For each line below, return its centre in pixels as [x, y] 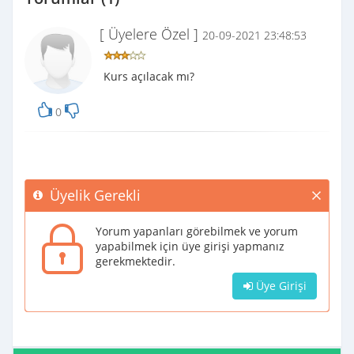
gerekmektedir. [136, 262]
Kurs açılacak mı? [149, 77]
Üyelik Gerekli [95, 196]
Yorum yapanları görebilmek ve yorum [197, 232]
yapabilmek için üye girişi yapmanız [190, 247]
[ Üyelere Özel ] [151, 34]
